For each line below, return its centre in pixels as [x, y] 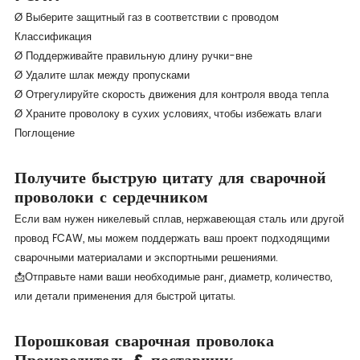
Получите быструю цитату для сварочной [170, 177]
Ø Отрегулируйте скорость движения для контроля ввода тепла [171, 95]
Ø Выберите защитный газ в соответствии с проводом [146, 18]
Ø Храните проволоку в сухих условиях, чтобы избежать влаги [168, 114]
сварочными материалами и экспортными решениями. [146, 258]
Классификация [53, 37]
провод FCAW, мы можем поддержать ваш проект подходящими [172, 239]
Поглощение [44, 133]
